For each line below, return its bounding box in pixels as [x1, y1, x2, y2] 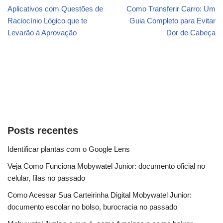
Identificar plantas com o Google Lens [7, 144, 130, 153]
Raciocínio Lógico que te [7, 16, 87, 25]
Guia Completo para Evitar [129, 16, 216, 25]
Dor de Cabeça [166, 28, 216, 37]
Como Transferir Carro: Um [126, 4, 216, 13]
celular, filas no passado [7, 173, 85, 182]
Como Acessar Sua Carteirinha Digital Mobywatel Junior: [7, 190, 192, 199]
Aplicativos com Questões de [7, 4, 103, 13]
